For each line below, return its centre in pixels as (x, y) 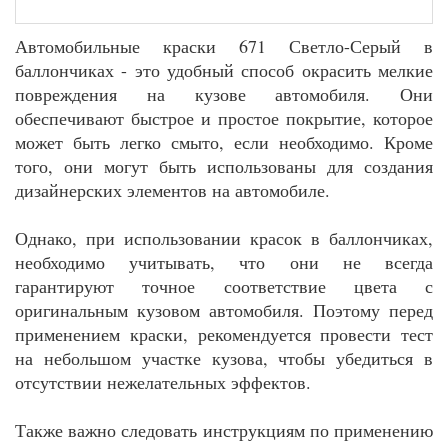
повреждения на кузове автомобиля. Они (224, 93)
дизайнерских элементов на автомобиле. (172, 189)
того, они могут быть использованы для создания (224, 165)
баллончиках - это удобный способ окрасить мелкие (224, 69)
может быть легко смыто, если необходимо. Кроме (224, 141)
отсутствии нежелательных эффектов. (163, 381)
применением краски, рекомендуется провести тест (224, 333)
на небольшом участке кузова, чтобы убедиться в (224, 357)
